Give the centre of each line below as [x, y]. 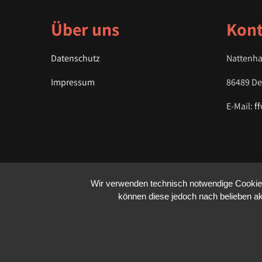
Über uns [85, 29]
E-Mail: [241, 106]
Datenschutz [75, 58]
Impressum [73, 82]
